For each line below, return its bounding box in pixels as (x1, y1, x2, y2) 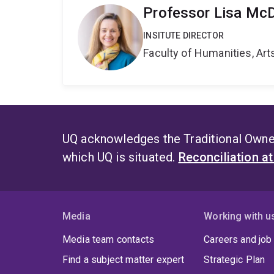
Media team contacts (62, 233, 155, 245)
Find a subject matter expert (62, 253, 185, 265)
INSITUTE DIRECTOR (143, 31, 224, 41)
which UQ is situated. (62, 149, 179, 165)
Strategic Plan (204, 253, 265, 265)
